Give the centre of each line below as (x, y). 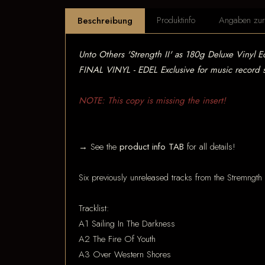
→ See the (99, 147)
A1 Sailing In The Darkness (127, 224)
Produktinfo (176, 20)
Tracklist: (94, 208)
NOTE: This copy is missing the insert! (152, 101)
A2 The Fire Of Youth (117, 239)
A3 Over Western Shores (125, 254)
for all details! (210, 147)
